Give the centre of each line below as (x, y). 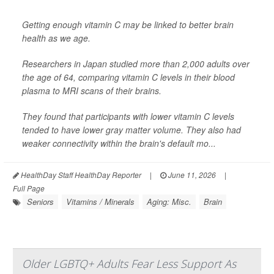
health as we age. (56, 38)
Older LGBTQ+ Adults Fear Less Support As (129, 264)
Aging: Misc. (169, 202)
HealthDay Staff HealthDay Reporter (80, 175)
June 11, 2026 (191, 175)
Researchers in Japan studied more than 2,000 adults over (136, 64)
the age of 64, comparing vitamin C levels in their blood (128, 77)
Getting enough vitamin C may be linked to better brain (128, 25)
